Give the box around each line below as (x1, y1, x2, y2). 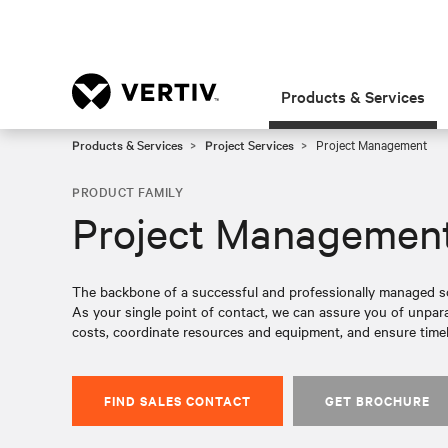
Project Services (205, 135, 294, 153)
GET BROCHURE (325, 391, 430, 410)
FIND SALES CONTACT (104, 391, 251, 410)
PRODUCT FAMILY (72, 182, 183, 200)
